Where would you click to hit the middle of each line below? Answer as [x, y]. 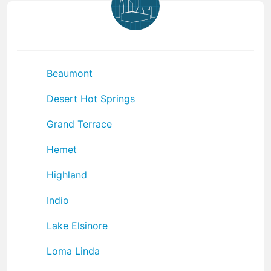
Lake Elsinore [77, 225]
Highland [67, 175]
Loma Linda [73, 251]
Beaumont [70, 73]
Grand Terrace [79, 124]
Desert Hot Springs [91, 98]
